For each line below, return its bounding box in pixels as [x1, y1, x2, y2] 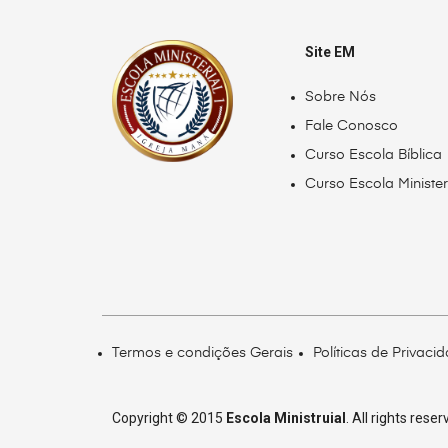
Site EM [305, 44, 356, 61]
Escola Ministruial [226, 409, 346, 426]
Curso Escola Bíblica [305, 148, 443, 163]
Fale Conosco [305, 119, 399, 134]
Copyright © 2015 [112, 409, 226, 426]
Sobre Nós [305, 90, 377, 105]
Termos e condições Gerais [112, 345, 293, 360]
